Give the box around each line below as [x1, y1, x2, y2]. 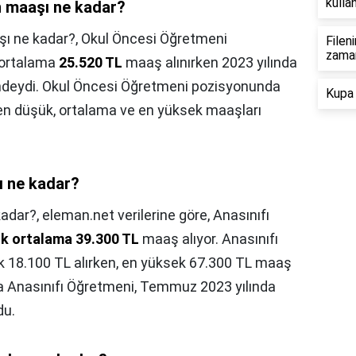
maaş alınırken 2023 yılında [122, 54, 297, 72]
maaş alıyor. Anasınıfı [139, 230, 278, 248]
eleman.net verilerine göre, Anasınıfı [42, 207, 269, 224]
